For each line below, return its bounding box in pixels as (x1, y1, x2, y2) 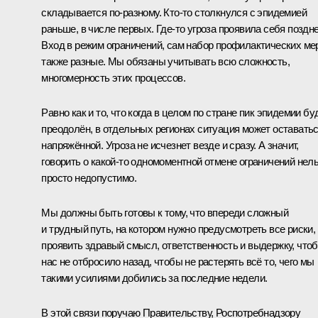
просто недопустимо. (41, 171, 136, 184)
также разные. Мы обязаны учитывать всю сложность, (41, 55, 290, 67)
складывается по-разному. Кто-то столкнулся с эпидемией (41, 6, 307, 18)
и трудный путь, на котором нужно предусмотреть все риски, (41, 222, 316, 235)
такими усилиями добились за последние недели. (41, 271, 268, 284)
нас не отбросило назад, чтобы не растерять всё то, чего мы (41, 255, 314, 268)
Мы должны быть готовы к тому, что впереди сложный (41, 206, 288, 219)
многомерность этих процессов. (41, 71, 185, 84)
